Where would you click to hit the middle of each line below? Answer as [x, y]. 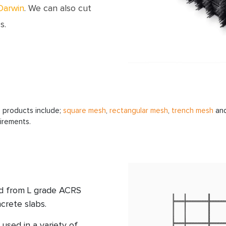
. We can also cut [58, 8]
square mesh [84, 111]
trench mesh [192, 111]
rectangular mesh [139, 111]
